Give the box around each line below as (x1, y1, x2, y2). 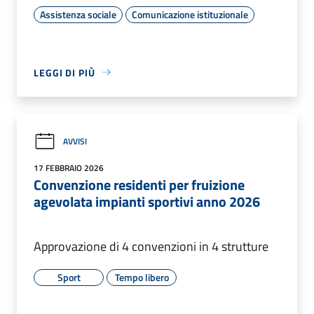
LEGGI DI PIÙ (34, 64, 95, 80)
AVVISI (63, 135, 87, 149)
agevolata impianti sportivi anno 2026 (34, 190, 260, 212)
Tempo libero (114, 269, 169, 285)
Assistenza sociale (40, 6, 116, 22)
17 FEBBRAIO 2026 (34, 161, 104, 175)
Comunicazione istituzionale (132, 6, 248, 22)
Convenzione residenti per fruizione (34, 173, 245, 196)
